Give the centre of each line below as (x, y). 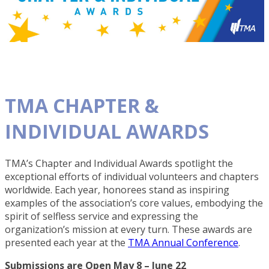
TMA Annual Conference (183, 243)
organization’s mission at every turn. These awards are (128, 230)
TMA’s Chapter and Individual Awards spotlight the (119, 164)
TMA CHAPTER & (82, 106)
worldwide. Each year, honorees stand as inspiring (117, 190)
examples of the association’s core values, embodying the (134, 203)
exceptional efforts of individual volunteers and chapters (132, 177)
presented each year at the (66, 243)
